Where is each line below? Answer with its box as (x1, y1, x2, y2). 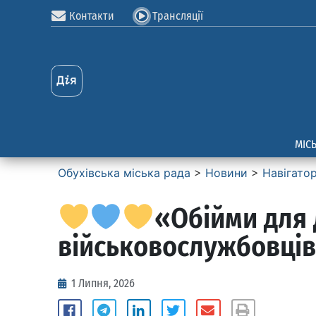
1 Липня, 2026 (71, 276, 135, 290)
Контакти (69, 9, 114, 23)
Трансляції (152, 9, 203, 23)
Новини (205, 166, 248, 180)
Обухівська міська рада (58, 166, 190, 180)
